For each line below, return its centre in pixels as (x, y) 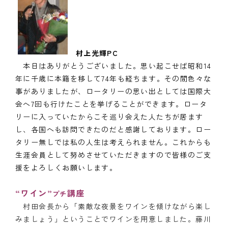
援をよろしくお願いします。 (66, 168)
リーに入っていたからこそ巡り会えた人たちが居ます (109, 117)
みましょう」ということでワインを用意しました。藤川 (113, 219)
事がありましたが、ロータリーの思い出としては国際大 (113, 91)
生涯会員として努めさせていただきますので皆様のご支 (113, 155)
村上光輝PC (97, 53)
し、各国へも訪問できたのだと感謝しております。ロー (113, 130)
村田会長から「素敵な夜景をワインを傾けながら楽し (113, 206)
